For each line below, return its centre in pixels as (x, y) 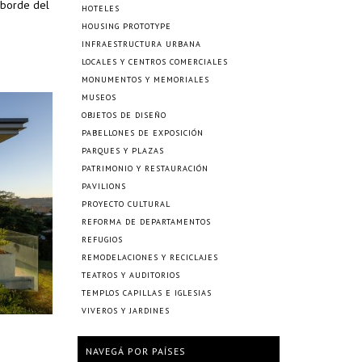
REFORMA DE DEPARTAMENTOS (146, 222)
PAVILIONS (104, 186)
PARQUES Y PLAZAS (123, 151)
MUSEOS (99, 97)
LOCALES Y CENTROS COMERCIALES (155, 62)
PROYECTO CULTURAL (126, 204)
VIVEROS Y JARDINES (126, 311)
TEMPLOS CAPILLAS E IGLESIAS (147, 293)
